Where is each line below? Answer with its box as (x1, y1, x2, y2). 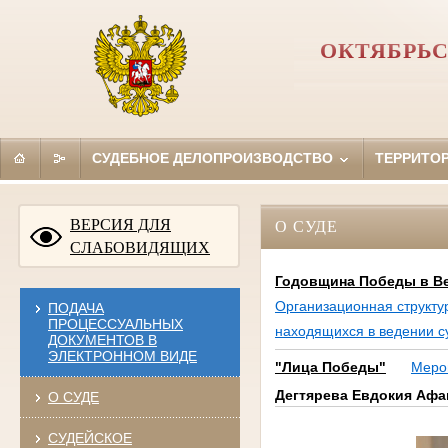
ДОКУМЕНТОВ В (47, 331, 157, 348)
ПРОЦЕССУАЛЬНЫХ (47, 315, 183, 332)
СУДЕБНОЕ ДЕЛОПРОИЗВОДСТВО (91, 149, 337, 166)
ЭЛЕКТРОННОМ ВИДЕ (47, 347, 197, 364)
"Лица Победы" (274, 359, 386, 376)
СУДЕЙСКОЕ (47, 429, 132, 446)
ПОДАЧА (47, 299, 104, 316)
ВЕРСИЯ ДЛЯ (70, 215, 171, 233)
